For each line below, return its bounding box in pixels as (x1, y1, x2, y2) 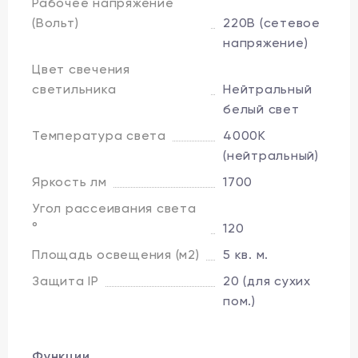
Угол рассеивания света (32, 200, 197, 216)
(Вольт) (32, 14, 79, 30)
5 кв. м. (223, 246, 268, 262)
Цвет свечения (32, 61, 130, 77)
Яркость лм (32, 173, 107, 189)
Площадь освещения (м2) (32, 246, 200, 262)
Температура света (32, 127, 166, 143)
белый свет (223, 101, 300, 117)
